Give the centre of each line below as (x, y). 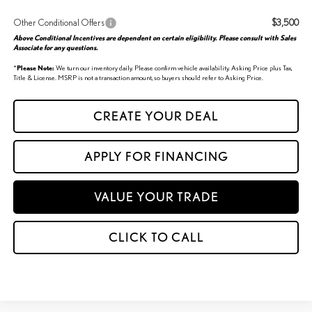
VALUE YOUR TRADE (156, 196)
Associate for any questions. (55, 47)
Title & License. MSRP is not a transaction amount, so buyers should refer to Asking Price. (138, 77)
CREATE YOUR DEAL (156, 116)
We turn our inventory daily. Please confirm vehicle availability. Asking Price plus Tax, (173, 67)
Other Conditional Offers (58, 22)
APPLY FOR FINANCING (156, 156)
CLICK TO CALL (156, 237)
